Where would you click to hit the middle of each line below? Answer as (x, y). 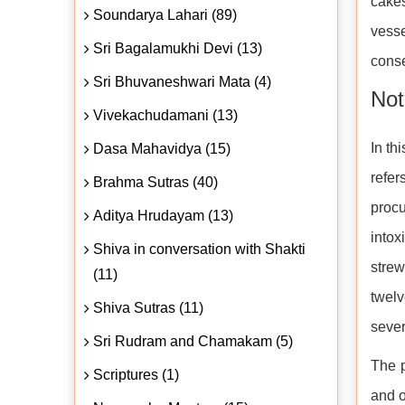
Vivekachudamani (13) (165, 115)
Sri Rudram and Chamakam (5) (193, 341)
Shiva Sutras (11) (148, 307)
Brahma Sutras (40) (155, 182)
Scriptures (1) (136, 374)
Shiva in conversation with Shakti (199, 249)
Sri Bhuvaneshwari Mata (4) (182, 81)
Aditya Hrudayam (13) (163, 215)
